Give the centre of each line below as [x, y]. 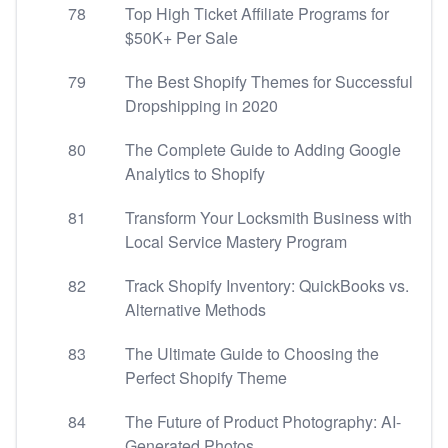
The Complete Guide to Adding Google [263, 149]
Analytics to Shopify [195, 173]
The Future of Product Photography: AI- [263, 421]
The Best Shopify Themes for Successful [269, 81]
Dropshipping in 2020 [201, 105]
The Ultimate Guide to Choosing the [252, 353]
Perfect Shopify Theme [206, 377]
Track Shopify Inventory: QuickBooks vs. [267, 285]
